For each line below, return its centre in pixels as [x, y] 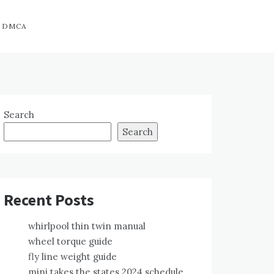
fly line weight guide [72, 257]
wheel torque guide [70, 241]
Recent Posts [49, 200]
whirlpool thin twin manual [87, 226]
